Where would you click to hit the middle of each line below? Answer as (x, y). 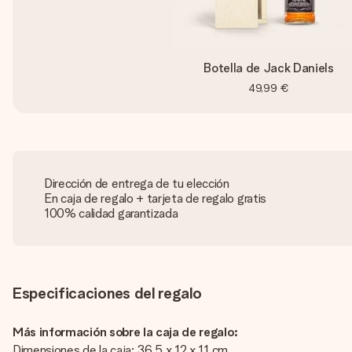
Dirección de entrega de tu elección (137, 183)
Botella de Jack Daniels (269, 68)
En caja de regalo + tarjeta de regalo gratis (155, 198)
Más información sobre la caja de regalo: (125, 332)
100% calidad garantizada (111, 213)
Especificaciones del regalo (107, 293)
